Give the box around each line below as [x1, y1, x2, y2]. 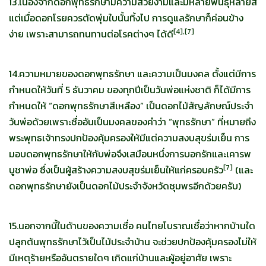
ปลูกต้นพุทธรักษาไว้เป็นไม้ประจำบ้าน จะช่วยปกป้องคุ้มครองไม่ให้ [9, 235, 256, 249]
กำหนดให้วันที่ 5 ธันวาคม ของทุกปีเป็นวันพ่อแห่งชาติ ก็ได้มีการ [9, 83, 251, 97]
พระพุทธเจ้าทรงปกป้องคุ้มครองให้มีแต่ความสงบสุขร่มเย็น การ [9, 131, 249, 145]
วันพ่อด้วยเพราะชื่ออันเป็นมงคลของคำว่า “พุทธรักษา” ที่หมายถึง [9, 115, 256, 129]
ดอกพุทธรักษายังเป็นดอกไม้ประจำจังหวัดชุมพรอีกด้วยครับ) [9, 179, 241, 194]
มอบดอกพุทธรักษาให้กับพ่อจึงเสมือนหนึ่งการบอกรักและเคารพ [9, 147, 251, 161]
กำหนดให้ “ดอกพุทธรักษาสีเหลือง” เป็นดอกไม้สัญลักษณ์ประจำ [9, 99, 254, 113]
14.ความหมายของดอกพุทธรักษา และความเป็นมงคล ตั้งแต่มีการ [9, 66, 256, 81]
